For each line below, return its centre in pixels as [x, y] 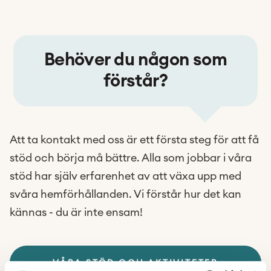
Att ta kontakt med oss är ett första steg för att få [134, 140]
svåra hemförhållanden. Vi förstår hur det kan [126, 194]
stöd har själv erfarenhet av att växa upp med [126, 176]
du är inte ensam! [99, 212]
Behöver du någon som [135, 60]
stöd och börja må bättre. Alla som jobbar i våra [131, 158]
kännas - [33, 212]
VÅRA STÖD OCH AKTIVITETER [135, 263]
